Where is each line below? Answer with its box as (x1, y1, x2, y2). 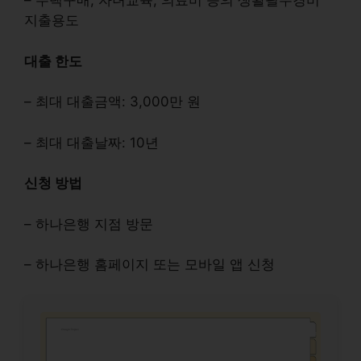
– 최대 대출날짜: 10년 (24, 134, 159, 151)
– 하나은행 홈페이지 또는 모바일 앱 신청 (24, 256, 275, 272)
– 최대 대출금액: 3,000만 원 (24, 93, 201, 110)
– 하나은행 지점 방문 (24, 215, 153, 232)
